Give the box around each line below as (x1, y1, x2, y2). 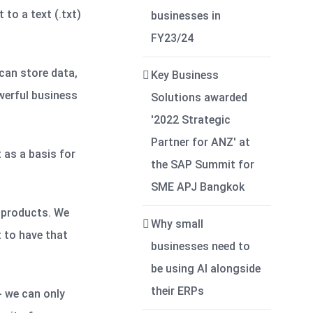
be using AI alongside (151, 262, 261, 275)
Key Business (151, 68, 219, 82)
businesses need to (151, 240, 251, 253)
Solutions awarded (151, 91, 248, 104)
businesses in (151, 9, 221, 22)
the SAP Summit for (151, 158, 255, 171)
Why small (151, 217, 204, 231)
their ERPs (151, 284, 205, 298)
